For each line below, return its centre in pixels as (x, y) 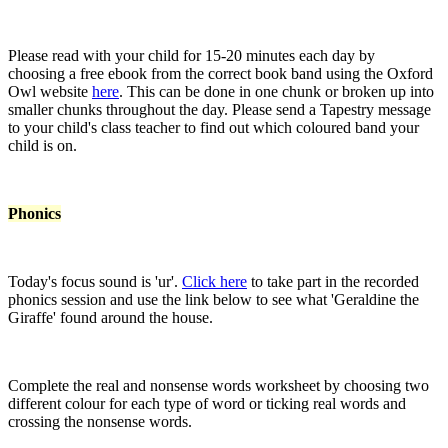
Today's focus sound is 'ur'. (95, 281)
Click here (214, 281)
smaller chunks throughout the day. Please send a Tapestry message (219, 109)
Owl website (50, 91)
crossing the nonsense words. (102, 421)
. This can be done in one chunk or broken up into (276, 91)
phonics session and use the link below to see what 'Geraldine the (213, 299)
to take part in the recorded (333, 281)
